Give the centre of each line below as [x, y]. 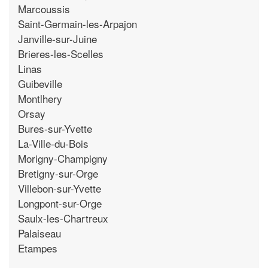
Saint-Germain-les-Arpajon [77, 23]
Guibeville [40, 83]
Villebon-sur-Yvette [60, 188]
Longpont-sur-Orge [60, 203]
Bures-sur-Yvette [55, 128]
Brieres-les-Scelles [61, 53]
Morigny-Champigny [63, 158]
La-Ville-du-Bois [53, 143]
